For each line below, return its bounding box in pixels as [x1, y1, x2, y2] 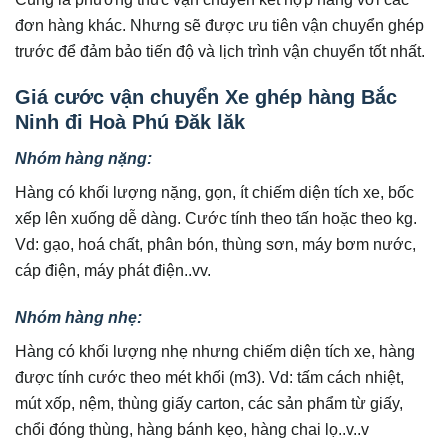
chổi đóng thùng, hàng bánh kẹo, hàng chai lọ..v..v [15, 420, 369, 439]
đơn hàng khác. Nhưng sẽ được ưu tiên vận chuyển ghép [15, 15, 424, 34]
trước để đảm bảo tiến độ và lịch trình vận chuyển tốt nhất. [15, 41, 425, 60]
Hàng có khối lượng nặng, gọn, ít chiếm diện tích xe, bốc [15, 183, 414, 202]
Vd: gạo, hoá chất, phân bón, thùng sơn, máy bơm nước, [15, 235, 416, 254]
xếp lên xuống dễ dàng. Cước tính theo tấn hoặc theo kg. [15, 209, 417, 228]
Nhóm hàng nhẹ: [15, 308, 146, 327]
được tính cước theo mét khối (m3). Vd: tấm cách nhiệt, [15, 368, 404, 387]
